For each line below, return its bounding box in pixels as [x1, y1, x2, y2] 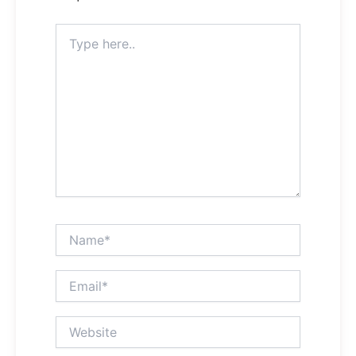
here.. [55, 40, 84, 52]
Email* [55, 270, 87, 283]
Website [55, 316, 95, 329]
